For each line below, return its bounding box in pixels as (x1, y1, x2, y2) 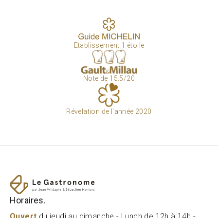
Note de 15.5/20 (83, 74, 135, 82)
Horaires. (10, 195, 46, 205)
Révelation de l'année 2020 (66, 108, 152, 115)
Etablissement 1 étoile (73, 41, 145, 49)
